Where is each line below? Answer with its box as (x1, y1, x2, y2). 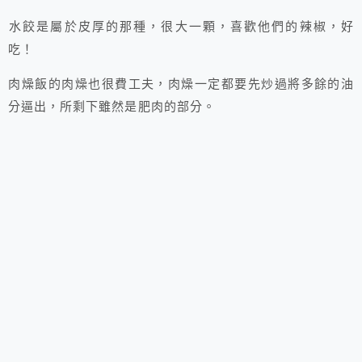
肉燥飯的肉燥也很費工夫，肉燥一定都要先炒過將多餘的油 (8, 78, 354, 91)
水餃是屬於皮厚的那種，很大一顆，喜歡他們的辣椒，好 (8, 20, 354, 34)
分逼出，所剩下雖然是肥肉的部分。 (8, 100, 216, 114)
